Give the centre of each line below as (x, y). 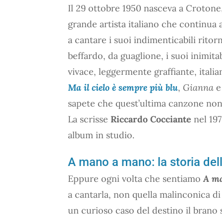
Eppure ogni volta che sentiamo (136, 178)
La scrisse (89, 119)
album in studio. (101, 135)
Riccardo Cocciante (152, 119)
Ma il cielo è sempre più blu (123, 87)
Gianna (198, 87)
